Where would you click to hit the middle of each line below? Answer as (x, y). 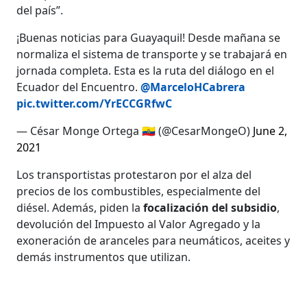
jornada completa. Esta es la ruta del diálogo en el (146, 70)
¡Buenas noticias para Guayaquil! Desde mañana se (149, 37)
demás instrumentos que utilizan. (104, 257)
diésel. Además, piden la (80, 207)
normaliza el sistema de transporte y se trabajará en (152, 54)
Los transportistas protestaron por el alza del (134, 174)
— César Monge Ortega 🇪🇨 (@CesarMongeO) (135, 131)
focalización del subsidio (210, 207)
